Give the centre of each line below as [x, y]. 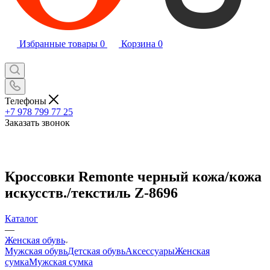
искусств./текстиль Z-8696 [91, 193]
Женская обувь [35, 240]
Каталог [21, 218]
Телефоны [27, 101]
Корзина [138, 44]
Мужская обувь [36, 251]
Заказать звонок [37, 122]
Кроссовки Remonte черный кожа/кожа [133, 176]
